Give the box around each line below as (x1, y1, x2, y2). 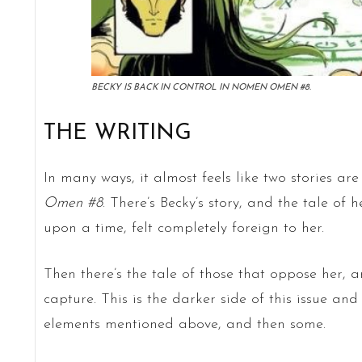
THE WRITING (43, 122, 192, 145)
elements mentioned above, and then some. (43, 316, 326, 332)
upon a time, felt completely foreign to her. (43, 220, 324, 236)
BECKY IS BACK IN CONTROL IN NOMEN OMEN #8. (90, 82, 311, 92)
